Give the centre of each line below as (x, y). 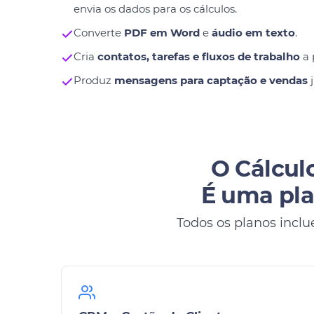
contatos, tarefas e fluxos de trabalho (198, 56)
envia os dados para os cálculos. (155, 9)
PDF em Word (162, 33)
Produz (94, 80)
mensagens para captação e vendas (211, 80)
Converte (98, 33)
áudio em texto (253, 33)
